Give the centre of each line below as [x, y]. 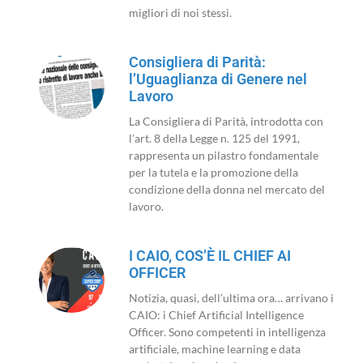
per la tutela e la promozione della [213, 173]
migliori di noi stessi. [180, 13]
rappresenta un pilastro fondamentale [223, 156]
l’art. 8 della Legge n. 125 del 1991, [214, 139]
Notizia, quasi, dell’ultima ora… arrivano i [231, 298]
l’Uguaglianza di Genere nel [218, 79]
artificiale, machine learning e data [214, 349]
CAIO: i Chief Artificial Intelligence [216, 315]
